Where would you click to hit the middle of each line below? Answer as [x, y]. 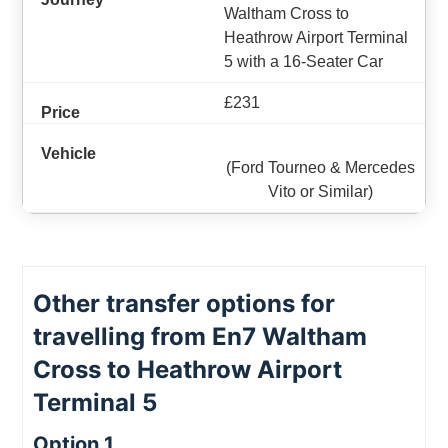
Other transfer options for [184, 303]
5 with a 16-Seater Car [303, 61]
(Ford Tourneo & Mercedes [320, 167]
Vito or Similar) [320, 191]
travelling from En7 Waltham [200, 336]
